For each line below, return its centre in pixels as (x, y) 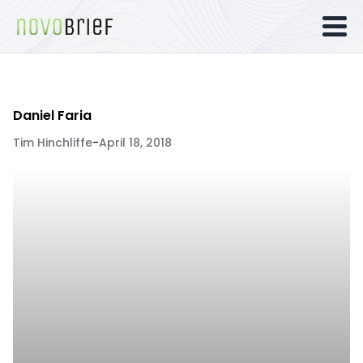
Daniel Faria (52, 115)
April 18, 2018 (135, 143)
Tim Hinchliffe (53, 143)
